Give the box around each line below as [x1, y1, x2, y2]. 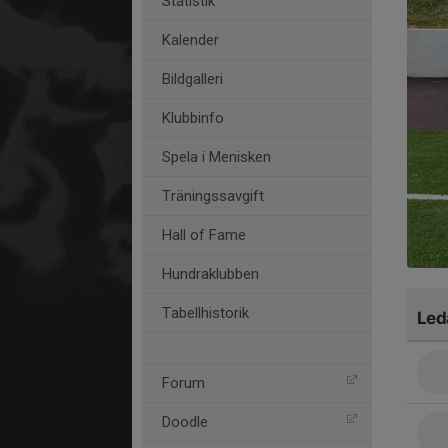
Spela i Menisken [162, 148, 271, 166]
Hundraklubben [162, 265, 259, 283]
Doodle [162, 413, 208, 431]
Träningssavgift [162, 187, 264, 205]
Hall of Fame [162, 226, 246, 244]
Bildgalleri [162, 70, 223, 88]
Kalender [162, 31, 219, 49]
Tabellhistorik [162, 304, 249, 322]
